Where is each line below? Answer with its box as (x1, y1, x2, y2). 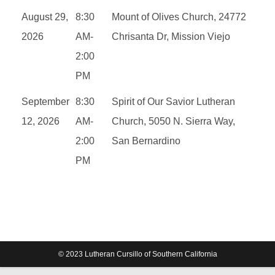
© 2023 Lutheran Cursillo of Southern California (58, 249, 217, 258)
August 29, (21, 11, 68, 22)
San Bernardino (112, 135, 180, 146)
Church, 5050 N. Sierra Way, (112, 115, 235, 126)
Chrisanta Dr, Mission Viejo (112, 31, 230, 42)
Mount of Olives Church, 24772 (112, 11, 246, 22)
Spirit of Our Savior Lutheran (112, 96, 235, 107)
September (21, 96, 69, 107)
